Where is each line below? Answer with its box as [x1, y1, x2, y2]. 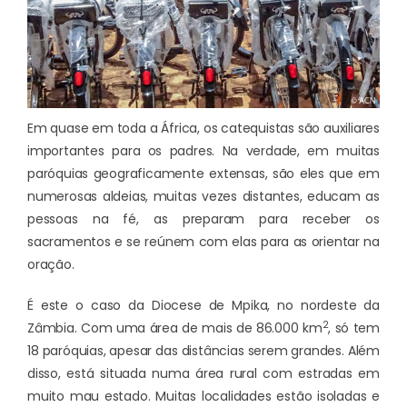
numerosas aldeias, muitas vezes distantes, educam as [27, 187, 380, 206]
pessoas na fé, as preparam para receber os [27, 210, 380, 229]
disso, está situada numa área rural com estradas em [27, 364, 380, 383]
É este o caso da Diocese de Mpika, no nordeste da [27, 296, 380, 315]
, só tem [328, 319, 380, 338]
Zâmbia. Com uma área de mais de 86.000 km [27, 319, 323, 338]
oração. [27, 255, 74, 274]
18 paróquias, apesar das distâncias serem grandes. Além [27, 342, 380, 361]
